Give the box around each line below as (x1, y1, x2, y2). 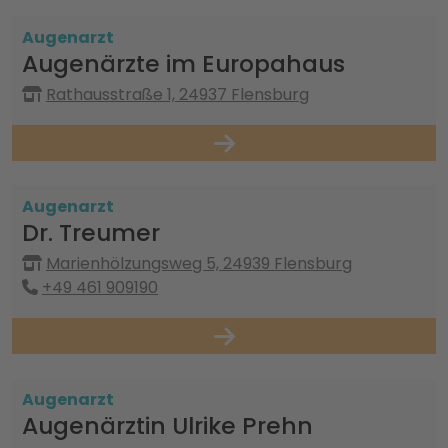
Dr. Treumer (22, 216, 160, 249)
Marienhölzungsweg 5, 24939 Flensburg (46, 252, 352, 275)
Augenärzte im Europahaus (22, 47, 345, 80)
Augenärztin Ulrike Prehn (22, 409, 313, 442)
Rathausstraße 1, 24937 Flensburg (46, 83, 309, 106)
